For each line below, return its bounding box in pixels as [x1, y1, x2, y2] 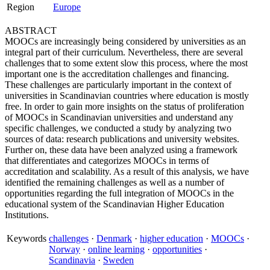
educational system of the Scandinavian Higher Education [5, 199, 224, 209]
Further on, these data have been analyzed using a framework [5, 145, 237, 155]
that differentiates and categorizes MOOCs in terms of [5, 155, 209, 166]
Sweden [103, 255, 134, 265]
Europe [53, 2, 81, 12]
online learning [88, 244, 145, 254]
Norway [49, 244, 80, 254]
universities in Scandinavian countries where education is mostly [5, 90, 249, 101]
